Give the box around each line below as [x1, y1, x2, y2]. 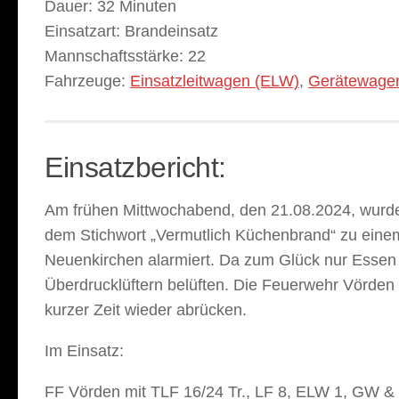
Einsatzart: [45, 21, 120, 40]
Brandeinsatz [120, 21, 218, 40]
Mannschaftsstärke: [45, 46, 183, 65]
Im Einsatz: [45, 341, 124, 360]
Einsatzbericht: [45, 151, 226, 183]
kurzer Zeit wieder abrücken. [45, 300, 251, 319]
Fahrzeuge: [45, 71, 126, 90]
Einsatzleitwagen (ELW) [130, 71, 299, 90]
